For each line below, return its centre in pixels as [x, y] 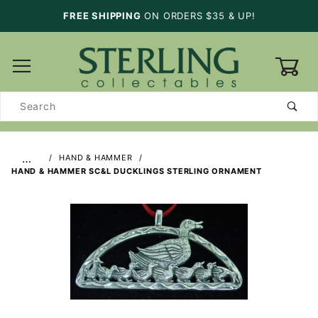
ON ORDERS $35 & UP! [198, 16]
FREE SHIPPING [101, 16]
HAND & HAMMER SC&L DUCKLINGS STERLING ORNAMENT [137, 171]
